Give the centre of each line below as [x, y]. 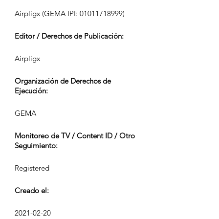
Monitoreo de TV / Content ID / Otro [75, 136]
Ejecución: [31, 91]
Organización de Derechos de [63, 81]
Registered [32, 168]
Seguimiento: [36, 145]
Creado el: [32, 190]
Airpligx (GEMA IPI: [47, 13]
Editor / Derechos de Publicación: [69, 36]
